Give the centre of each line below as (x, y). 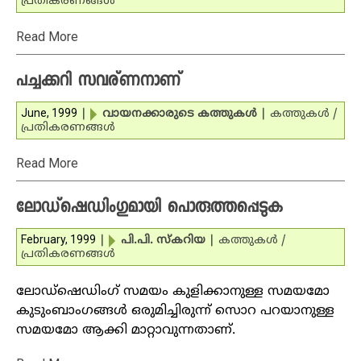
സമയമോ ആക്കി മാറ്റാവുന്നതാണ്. (126, 330)
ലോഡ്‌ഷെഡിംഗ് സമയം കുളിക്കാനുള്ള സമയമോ (173, 292)
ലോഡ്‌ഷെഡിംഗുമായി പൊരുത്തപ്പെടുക (149, 209)
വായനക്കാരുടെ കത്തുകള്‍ (180, 114)
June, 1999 (49, 113)
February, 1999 (58, 239)
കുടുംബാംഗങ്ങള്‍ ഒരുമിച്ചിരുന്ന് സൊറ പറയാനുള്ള (175, 311)
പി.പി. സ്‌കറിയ (163, 241)
